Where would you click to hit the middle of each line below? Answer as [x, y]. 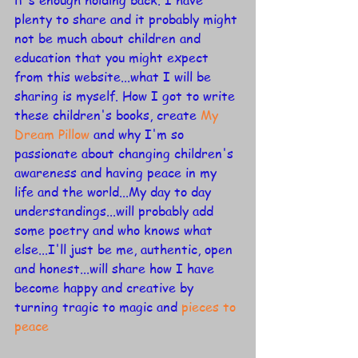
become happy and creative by [106, 288]
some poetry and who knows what [115, 231]
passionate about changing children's [126, 154]
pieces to [211, 307]
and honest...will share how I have [118, 269]
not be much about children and [109, 39]
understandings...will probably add [116, 211]
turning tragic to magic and [98, 307]
